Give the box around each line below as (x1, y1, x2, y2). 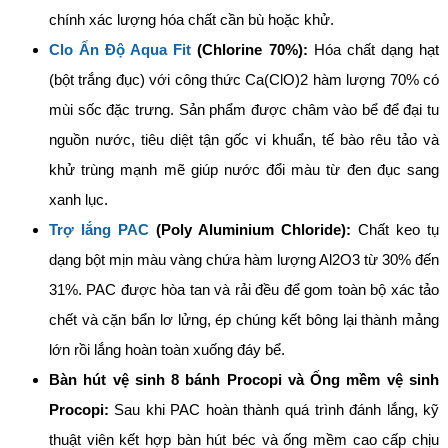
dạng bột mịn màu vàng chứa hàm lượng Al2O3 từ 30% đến (48, 250, 440, 268)
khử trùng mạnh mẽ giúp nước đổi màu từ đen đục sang (48, 160, 440, 178)
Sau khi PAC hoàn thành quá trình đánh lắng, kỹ (108, 400, 440, 418)
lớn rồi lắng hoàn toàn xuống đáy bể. (48, 340, 285, 358)
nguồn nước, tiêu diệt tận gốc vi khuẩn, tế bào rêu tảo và (48, 130, 440, 148)
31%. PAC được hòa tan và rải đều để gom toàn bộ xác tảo (48, 280, 440, 298)
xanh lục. (48, 190, 108, 208)
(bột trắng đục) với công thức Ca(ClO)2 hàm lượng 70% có (48, 70, 440, 88)
